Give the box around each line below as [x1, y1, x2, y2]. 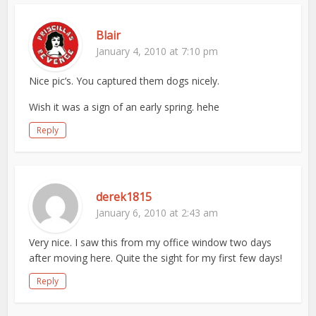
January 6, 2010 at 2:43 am [96, 206, 219, 219]
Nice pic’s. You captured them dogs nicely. [29, 74, 220, 87]
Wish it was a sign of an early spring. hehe [29, 100, 220, 114]
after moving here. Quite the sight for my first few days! [29, 251, 283, 265]
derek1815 [96, 189, 152, 205]
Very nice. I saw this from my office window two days [29, 236, 272, 249]
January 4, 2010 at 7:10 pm [96, 44, 219, 58]
